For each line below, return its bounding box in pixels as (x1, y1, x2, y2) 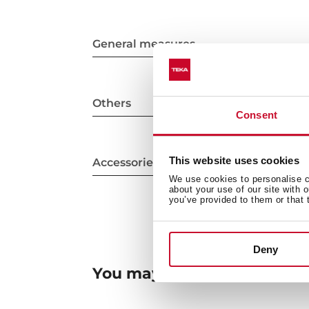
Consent (236, 109, 277, 121)
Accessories (92, 156, 159, 170)
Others (92, 97, 132, 110)
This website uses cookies (168, 154, 299, 166)
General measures (92, 37, 196, 50)
